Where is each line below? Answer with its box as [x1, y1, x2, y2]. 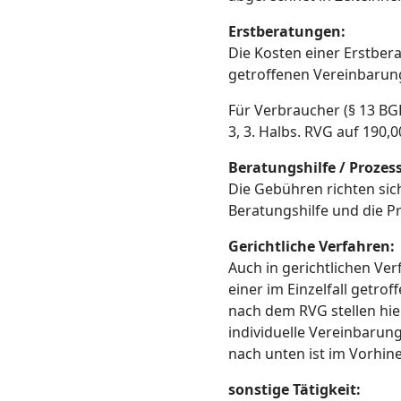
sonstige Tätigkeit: [228, 380, 361, 399]
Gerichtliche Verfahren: [228, 236, 395, 256]
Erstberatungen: [228, 21, 346, 41]
